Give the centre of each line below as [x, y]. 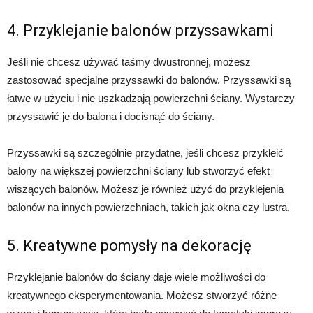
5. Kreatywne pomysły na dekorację [129, 246]
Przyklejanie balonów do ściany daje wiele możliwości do [136, 277]
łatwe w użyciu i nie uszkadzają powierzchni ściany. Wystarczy [151, 99]
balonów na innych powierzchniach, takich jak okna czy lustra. [148, 208]
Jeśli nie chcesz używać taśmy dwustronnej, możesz [129, 62]
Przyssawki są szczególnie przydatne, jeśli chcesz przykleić [145, 153]
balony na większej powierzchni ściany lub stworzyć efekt [138, 171]
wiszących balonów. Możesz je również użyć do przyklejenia [145, 189]
